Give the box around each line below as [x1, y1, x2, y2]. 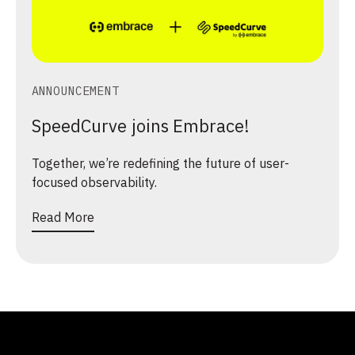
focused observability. [32, 174, 157, 191]
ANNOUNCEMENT [32, 83, 119, 99]
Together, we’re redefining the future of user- [32, 155, 289, 172]
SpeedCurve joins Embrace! [32, 114, 250, 138]
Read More [32, 209, 94, 226]
